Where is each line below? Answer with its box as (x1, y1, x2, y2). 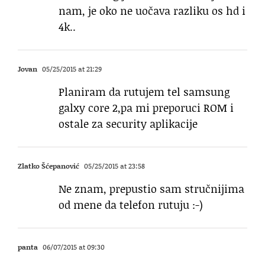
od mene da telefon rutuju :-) (59, 197, 203, 213)
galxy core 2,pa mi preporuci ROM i (59, 100, 234, 116)
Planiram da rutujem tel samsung (59, 84, 230, 100)
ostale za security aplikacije (59, 116, 198, 132)
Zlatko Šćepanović (18, 161, 79, 172)
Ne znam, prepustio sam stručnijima (59, 181, 244, 197)
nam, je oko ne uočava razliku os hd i (59, 3, 245, 19)
